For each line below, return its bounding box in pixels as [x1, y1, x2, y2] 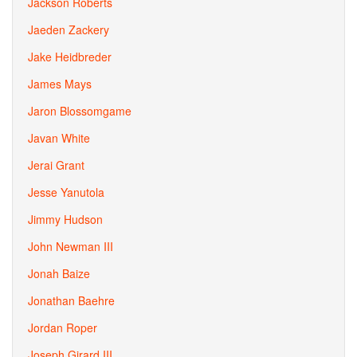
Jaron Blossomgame [28, 103, 131, 119]
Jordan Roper [28, 320, 97, 335]
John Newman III [28, 238, 113, 254]
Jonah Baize [28, 265, 90, 281]
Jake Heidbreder [28, 49, 112, 65]
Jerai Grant [28, 157, 84, 173]
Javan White [28, 130, 90, 146]
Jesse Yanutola [28, 184, 104, 200]
